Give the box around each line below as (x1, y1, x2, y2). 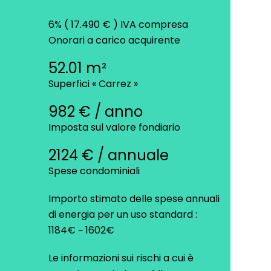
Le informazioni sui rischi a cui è (48, 251, 194, 266)
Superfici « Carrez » (48, 77, 138, 91)
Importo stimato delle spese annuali (48, 192, 220, 206)
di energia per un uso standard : (48, 207, 197, 222)
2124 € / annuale (48, 145, 169, 166)
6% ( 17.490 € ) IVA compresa (48, 18, 188, 32)
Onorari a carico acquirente (48, 33, 180, 48)
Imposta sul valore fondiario (48, 120, 180, 135)
